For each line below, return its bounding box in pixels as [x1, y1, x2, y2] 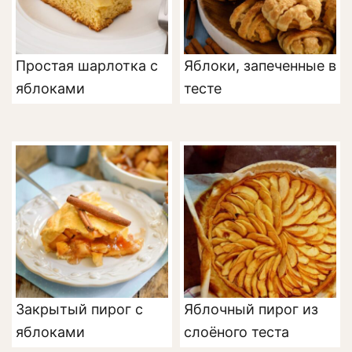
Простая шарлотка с [16, 57, 158, 75]
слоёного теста [184, 324, 289, 341]
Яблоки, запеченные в [184, 57, 336, 75]
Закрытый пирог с [16, 301, 143, 318]
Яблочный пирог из [184, 301, 318, 318]
